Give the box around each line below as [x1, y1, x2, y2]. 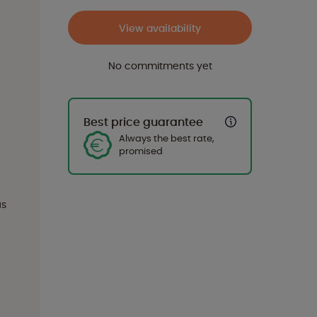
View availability [119, 21, 201, 35]
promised [119, 145, 163, 157]
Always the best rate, [119, 132, 214, 144]
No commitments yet [108, 59, 212, 73]
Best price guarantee [83, 114, 203, 130]
